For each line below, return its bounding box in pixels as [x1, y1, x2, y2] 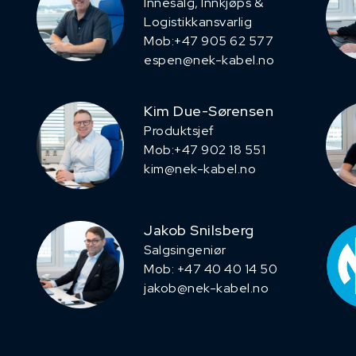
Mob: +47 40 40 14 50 [144, 261, 277, 278]
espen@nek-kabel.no [144, 52, 274, 69]
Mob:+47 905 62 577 [144, 33, 273, 50]
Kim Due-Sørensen [144, 102, 273, 121]
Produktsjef [144, 122, 215, 140]
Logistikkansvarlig [144, 14, 252, 31]
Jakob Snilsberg [144, 221, 254, 240]
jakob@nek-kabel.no [144, 280, 269, 297]
